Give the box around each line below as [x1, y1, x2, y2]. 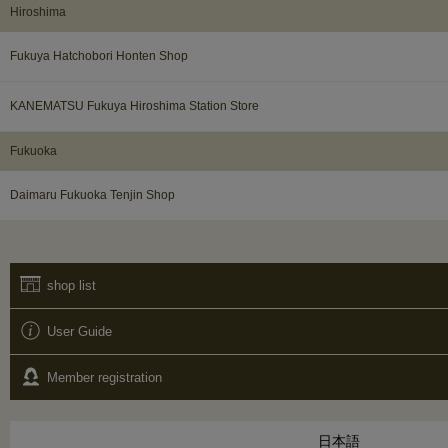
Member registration [47, 369, 162, 385]
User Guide [47, 323, 112, 339]
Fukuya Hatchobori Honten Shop [10, 48, 188, 63]
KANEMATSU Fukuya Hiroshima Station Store [10, 98, 259, 113]
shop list [47, 277, 96, 293]
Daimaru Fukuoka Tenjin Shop [10, 187, 175, 202]
